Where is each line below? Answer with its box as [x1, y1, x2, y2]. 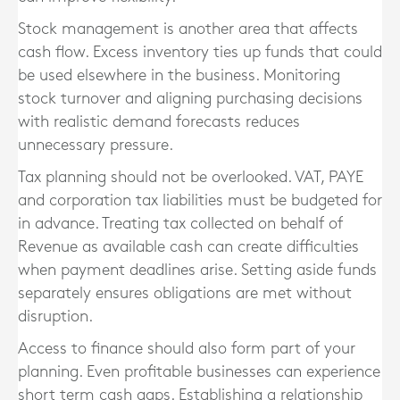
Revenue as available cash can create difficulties [18, 239, 359, 254]
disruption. [18, 309, 93, 324]
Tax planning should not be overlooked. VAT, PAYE [18, 170, 363, 185]
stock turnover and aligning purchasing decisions [18, 91, 362, 106]
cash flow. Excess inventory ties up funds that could [18, 45, 382, 60]
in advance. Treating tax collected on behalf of [18, 216, 343, 231]
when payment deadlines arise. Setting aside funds [18, 262, 377, 278]
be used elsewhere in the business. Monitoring [18, 68, 340, 83]
